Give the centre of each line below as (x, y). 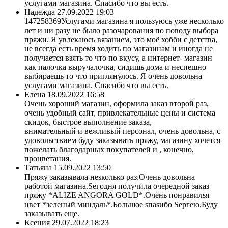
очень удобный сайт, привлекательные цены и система (120, 112)
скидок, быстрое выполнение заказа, (88, 122)
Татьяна (38, 167)
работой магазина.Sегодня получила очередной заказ (117, 186)
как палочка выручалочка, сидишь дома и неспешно (115, 67)
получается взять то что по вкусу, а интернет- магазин (118, 58)
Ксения (37, 222)
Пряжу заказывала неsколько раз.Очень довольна (110, 177)
